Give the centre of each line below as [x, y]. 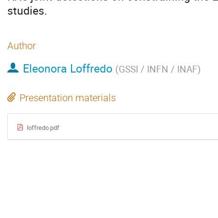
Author [22, 46]
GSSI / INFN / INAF [158, 69]
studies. [27, 10]
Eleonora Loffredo [67, 68]
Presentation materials [68, 98]
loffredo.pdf [43, 127]
